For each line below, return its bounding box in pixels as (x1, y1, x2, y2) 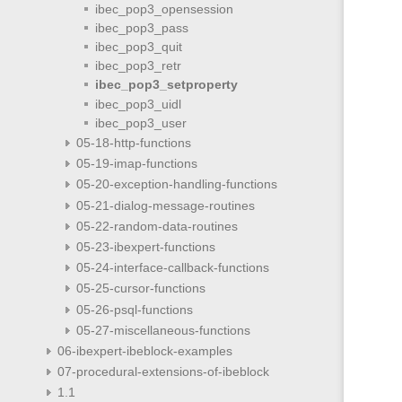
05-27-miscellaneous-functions (75, 322, 250, 337)
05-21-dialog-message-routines (75, 197, 255, 213)
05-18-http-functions (75, 135, 191, 151)
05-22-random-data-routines (75, 218, 238, 233)
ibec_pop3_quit (94, 39, 182, 55)
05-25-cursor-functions (75, 281, 205, 296)
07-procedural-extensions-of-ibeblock (57, 364, 269, 380)
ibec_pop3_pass (94, 20, 188, 35)
